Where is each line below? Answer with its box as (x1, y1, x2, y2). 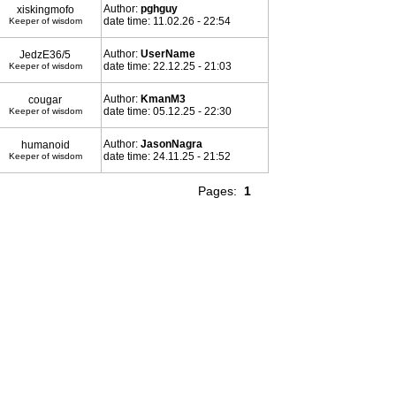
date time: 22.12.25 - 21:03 (103, 60, 232, 72)
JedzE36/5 (19, 49, 71, 61)
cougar (28, 94, 62, 106)
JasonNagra (140, 138, 202, 150)
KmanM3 (140, 93, 186, 105)
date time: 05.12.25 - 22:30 (103, 105, 232, 118)
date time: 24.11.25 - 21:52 (103, 150, 231, 163)
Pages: (197, 184, 244, 198)
